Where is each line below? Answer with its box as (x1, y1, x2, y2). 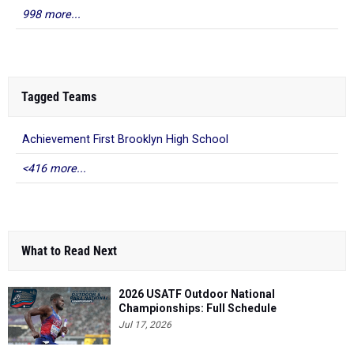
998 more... (22, 8, 81, 21)
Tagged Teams (21, 89, 96, 104)
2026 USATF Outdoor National (119, 288, 275, 300)
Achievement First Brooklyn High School (22, 133, 228, 146)
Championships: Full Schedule (119, 302, 277, 314)
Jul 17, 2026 (119, 319, 171, 330)
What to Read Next (21, 243, 117, 258)
